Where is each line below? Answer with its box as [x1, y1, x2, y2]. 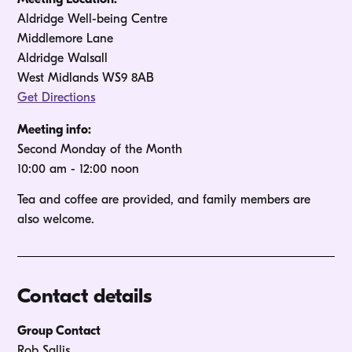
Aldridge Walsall [17, 51, 108, 66]
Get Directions [17, 90, 96, 105]
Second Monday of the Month [17, 142, 187, 157]
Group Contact [17, 324, 101, 339]
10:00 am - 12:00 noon [17, 162, 140, 177]
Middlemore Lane [17, 31, 114, 46]
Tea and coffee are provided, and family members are [17, 192, 315, 207]
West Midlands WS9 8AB [17, 71, 155, 86]
